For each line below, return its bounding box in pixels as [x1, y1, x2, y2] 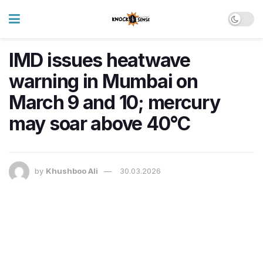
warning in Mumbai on [9, 70, 198, 93]
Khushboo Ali [46, 166, 98, 176]
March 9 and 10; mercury [9, 91, 220, 114]
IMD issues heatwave [9, 49, 190, 72]
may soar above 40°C [9, 112, 190, 135]
